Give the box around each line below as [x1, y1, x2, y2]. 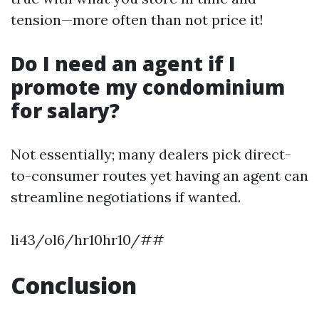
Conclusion [11, 270, 137, 300]
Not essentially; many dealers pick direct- [11, 145, 291, 163]
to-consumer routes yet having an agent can [11, 167, 308, 184]
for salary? [11, 97, 120, 124]
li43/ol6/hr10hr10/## [11, 231, 164, 249]
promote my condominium [11, 73, 285, 100]
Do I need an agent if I [11, 50, 236, 77]
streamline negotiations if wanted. [11, 188, 241, 206]
